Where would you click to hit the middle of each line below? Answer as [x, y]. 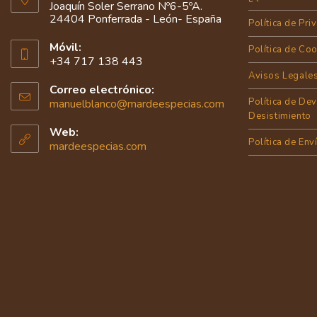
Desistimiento [280, 116]
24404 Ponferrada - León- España [136, 19]
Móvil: [65, 47]
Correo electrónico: [102, 90]
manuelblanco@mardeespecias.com [137, 104]
